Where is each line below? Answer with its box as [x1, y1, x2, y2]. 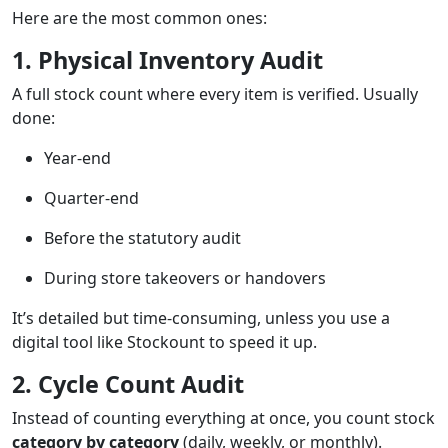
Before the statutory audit [44, 227, 241, 250]
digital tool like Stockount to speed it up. [12, 331, 317, 354]
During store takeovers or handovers [44, 267, 326, 290]
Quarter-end [44, 187, 139, 210]
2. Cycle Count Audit [12, 368, 244, 401]
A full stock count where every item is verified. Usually [12, 83, 418, 106]
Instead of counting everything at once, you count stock [12, 407, 435, 430]
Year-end [44, 147, 111, 170]
